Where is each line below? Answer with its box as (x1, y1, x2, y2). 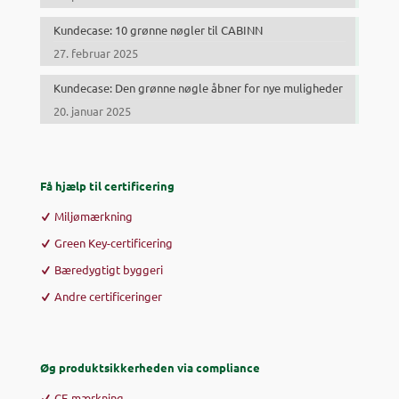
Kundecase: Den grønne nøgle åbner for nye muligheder (53, 79, 343, 95)
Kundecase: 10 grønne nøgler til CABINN (53, 21, 263, 37)
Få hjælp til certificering (40, 177, 175, 193)
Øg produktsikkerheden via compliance (40, 359, 260, 375)
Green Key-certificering (54, 234, 173, 250)
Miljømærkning (54, 208, 133, 224)
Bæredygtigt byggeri (54, 261, 163, 277)
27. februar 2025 (53, 45, 138, 61)
